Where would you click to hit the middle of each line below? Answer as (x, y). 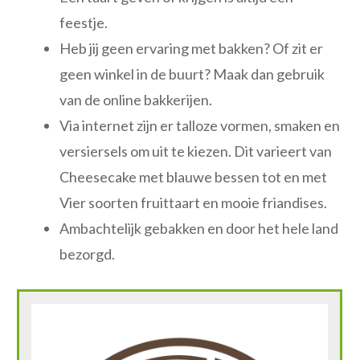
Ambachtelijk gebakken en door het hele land (199, 228)
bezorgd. (87, 254)
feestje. (84, 22)
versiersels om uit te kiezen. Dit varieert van (196, 151)
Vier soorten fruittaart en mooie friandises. (193, 202)
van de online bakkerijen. (136, 99)
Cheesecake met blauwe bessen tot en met (193, 176)
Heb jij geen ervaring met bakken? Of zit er (191, 48)
